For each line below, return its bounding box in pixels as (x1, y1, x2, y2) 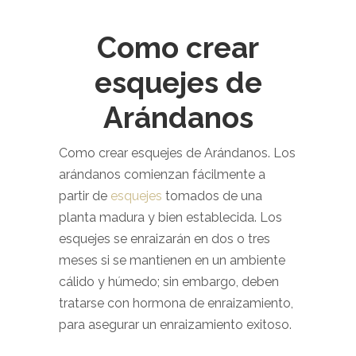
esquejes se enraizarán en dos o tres (59, 231, 270, 246)
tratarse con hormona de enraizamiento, (59, 296, 293, 311)
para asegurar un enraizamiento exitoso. (59, 317, 292, 332)
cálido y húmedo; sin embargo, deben (59, 274, 279, 289)
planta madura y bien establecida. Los (59, 210, 282, 225)
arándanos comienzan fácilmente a (59, 167, 265, 182)
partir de (59, 188, 110, 203)
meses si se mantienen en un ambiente (59, 253, 285, 268)
